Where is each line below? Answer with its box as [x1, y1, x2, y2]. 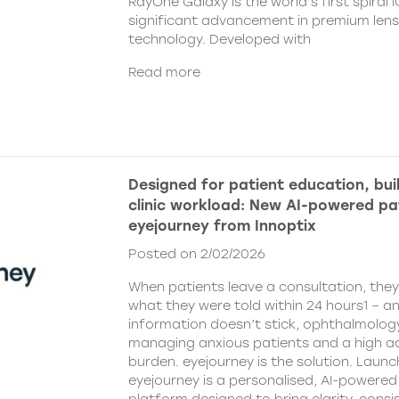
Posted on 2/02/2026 [128, 246, 265, 263]
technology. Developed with [128, 30, 311, 47]
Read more [128, 63, 200, 80]
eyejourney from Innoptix [128, 217, 316, 235]
